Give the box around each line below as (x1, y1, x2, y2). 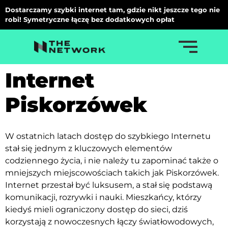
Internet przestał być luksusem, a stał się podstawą (5, 180, 212, 190)
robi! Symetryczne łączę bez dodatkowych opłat (5, 15, 175, 23)
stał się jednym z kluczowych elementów (5, 144, 172, 153)
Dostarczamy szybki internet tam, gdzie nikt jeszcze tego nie (5, 6, 220, 14)
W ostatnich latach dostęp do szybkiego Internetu (5, 131, 211, 141)
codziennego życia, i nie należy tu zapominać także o (5, 156, 218, 165)
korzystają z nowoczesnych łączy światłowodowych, (5, 217, 214, 226)
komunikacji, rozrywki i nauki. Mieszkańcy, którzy (5, 192, 202, 202)
